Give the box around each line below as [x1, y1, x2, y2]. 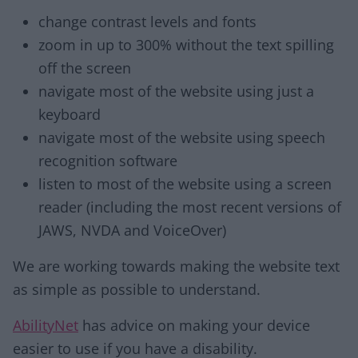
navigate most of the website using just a [38, 82, 314, 101]
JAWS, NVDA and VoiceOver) [38, 221, 226, 240]
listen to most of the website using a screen [38, 174, 332, 193]
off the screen [38, 58, 131, 78]
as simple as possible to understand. [13, 280, 261, 299]
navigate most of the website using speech [38, 128, 325, 147]
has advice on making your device [78, 316, 310, 335]
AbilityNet [13, 316, 78, 335]
